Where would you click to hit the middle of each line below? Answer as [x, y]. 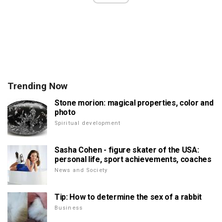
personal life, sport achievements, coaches [133, 159]
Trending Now [37, 86]
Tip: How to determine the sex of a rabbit [128, 197]
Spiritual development [88, 123]
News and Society [81, 170]
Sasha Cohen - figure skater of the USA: [127, 150]
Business [69, 208]
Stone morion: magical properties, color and [134, 103]
